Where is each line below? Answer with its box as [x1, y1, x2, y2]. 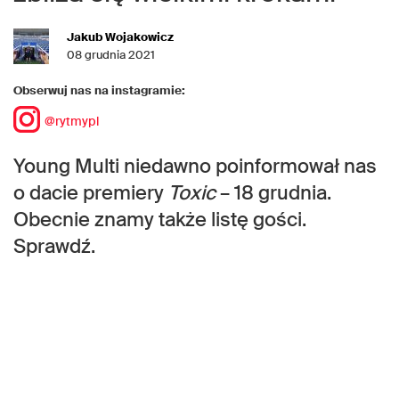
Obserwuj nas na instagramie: [13, 83, 185, 99]
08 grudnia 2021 [67, 47, 155, 63]
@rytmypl [45, 113, 99, 130]
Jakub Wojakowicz [67, 29, 174, 45]
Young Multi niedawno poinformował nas [13, 153, 377, 180]
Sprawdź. [13, 233, 95, 260]
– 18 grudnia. [216, 180, 331, 207]
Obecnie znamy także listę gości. [13, 207, 306, 233]
